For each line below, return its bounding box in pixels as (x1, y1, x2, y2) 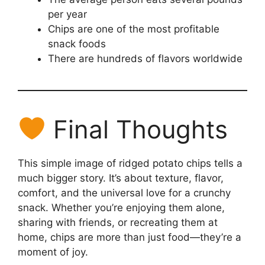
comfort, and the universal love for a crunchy (18, 187, 231, 199)
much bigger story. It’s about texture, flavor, (18, 172, 224, 185)
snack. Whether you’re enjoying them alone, (18, 202, 225, 214)
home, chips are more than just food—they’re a (18, 231, 241, 244)
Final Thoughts (46, 114, 228, 145)
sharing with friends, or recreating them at (18, 216, 218, 229)
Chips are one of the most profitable (48, 23, 219, 35)
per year (48, 8, 87, 21)
